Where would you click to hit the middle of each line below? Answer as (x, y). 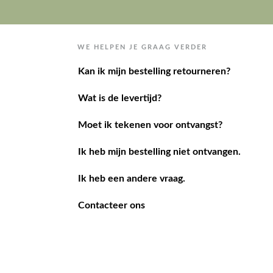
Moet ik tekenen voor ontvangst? (150, 106)
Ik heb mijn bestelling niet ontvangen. (159, 133)
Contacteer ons (111, 186)
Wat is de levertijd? (119, 79)
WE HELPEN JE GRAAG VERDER (142, 28)
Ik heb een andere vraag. (131, 159)
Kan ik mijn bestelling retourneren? (154, 52)
